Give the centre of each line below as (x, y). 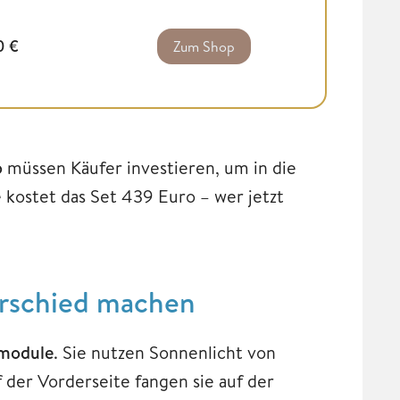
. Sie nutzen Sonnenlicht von (165, 352)
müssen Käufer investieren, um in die (150, 167)
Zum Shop (204, 46)
